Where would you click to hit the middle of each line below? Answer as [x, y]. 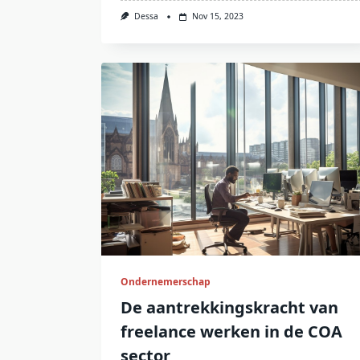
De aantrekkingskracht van [229, 307]
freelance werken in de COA [231, 331]
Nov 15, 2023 [217, 16]
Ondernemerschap [166, 281]
